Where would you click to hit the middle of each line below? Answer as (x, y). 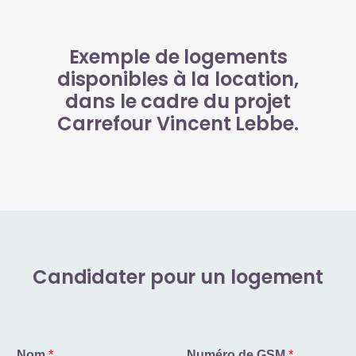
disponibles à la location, (178, 79)
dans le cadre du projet (178, 101)
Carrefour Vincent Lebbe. (178, 123)
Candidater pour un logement (178, 277)
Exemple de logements (178, 56)
